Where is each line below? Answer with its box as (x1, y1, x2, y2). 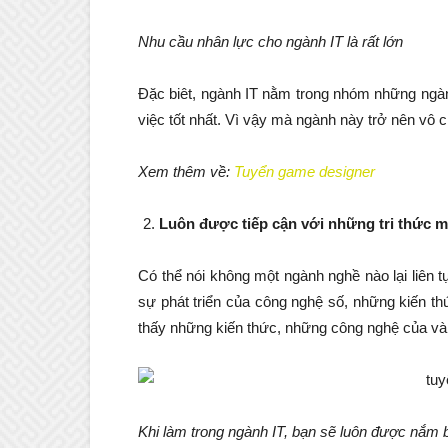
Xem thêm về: (138, 163, 234, 181)
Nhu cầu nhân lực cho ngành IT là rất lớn (138, 33, 403, 51)
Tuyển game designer (234, 163, 375, 181)
